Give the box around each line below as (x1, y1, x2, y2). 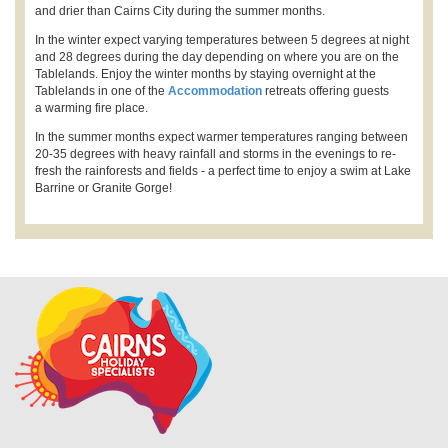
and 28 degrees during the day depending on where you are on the (35, 50, 399, 65)
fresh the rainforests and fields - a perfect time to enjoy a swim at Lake (35, 164, 411, 179)
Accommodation (168, 84, 262, 99)
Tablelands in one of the (35, 84, 168, 99)
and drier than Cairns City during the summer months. (35, 4, 325, 19)
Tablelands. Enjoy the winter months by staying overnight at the (35, 67, 376, 82)
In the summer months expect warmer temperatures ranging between (35, 130, 408, 145)
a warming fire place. (35, 101, 148, 116)
